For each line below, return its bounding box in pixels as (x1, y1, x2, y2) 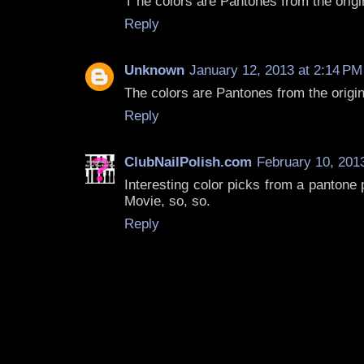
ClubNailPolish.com (124, 154, 252, 170)
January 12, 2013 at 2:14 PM (189, 62, 362, 78)
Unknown (124, 62, 184, 78)
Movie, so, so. (124, 193, 210, 209)
